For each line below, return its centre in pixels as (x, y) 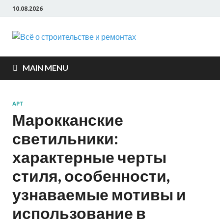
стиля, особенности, (91, 176)
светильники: (65, 138)
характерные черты (89, 157)
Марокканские (68, 120)
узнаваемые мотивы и (99, 194)
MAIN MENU (45, 68)
